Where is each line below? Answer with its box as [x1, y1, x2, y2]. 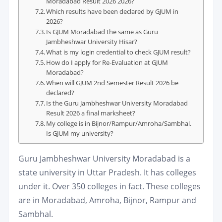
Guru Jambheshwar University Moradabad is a [18, 153, 190, 164]
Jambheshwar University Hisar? [46, 37, 138, 46]
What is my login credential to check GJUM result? [46, 48, 191, 56]
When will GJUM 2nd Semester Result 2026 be [46, 78, 179, 87]
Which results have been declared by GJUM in [46, 7, 179, 16]
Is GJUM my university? [46, 129, 114, 138]
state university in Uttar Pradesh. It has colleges [18, 167, 196, 178]
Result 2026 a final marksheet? [46, 109, 136, 117]
